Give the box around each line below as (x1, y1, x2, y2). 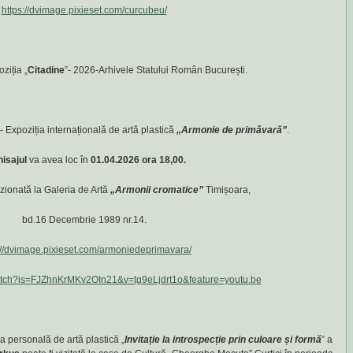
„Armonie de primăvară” (176, 124, 287, 136)
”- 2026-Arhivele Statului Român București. (65, 65, 247, 76)
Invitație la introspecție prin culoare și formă (124, 334, 321, 345)
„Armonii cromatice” (110, 184, 206, 195)
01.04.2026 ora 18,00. (90, 154, 186, 165)
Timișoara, (206, 184, 251, 195)
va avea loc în (26, 154, 91, 165)
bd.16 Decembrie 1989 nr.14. (21, 214, 147, 225)
